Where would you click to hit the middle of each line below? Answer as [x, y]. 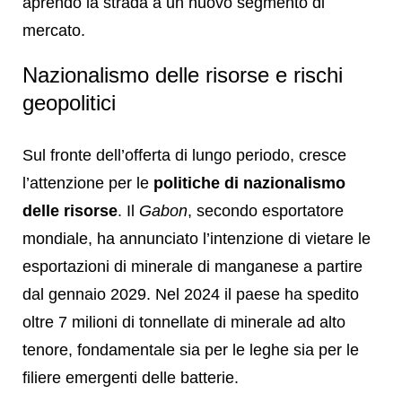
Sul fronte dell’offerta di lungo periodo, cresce [184, 155]
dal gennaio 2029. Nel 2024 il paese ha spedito [191, 294]
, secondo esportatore [266, 210]
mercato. [54, 30]
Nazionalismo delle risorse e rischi [183, 74]
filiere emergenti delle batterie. [131, 377]
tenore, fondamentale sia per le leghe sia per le [191, 350]
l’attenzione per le [88, 183]
